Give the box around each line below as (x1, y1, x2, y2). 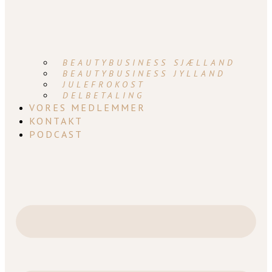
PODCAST (29, 127, 83, 140)
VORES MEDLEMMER (29, 101, 146, 114)
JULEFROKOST (63, 78, 145, 90)
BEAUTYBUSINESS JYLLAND (63, 67, 226, 79)
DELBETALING (63, 89, 144, 101)
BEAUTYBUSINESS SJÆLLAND (63, 56, 236, 68)
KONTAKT (29, 114, 83, 127)
